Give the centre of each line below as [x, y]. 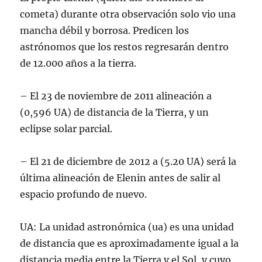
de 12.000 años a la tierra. [78, 63]
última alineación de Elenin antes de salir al [120, 178]
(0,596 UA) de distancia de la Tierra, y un [115, 112]
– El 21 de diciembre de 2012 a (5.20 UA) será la [128, 161]
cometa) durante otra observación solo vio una [128, 14]
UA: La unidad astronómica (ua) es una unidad [127, 227]
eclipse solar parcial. [66, 129]
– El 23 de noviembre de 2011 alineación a [116, 96]
